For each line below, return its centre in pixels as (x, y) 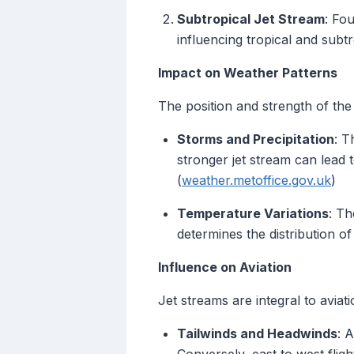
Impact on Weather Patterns (248, 73)
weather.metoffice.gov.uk (256, 181)
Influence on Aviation (225, 267)
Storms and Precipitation (256, 139)
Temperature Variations (253, 214)
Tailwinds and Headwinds (257, 334)
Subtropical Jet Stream (251, 19)
